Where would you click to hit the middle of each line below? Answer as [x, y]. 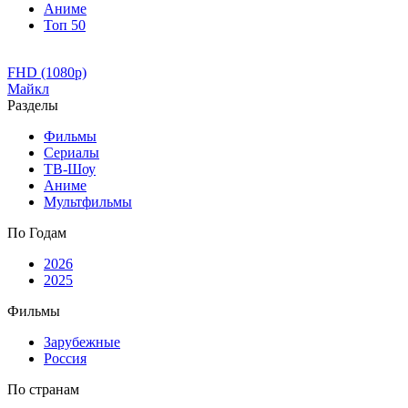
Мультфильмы [88, 202]
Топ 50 [65, 25]
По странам [43, 389]
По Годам [37, 233]
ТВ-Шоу [70, 169]
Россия [65, 358]
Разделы [33, 105]
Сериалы [71, 153]
